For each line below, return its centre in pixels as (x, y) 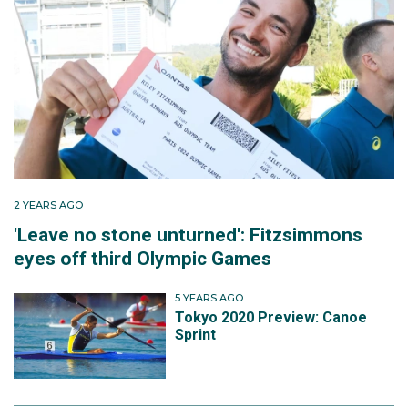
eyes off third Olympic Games (143, 259)
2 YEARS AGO (48, 205)
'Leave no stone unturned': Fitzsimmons (188, 235)
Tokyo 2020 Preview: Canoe (271, 317)
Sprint (196, 334)
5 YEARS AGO (209, 298)
